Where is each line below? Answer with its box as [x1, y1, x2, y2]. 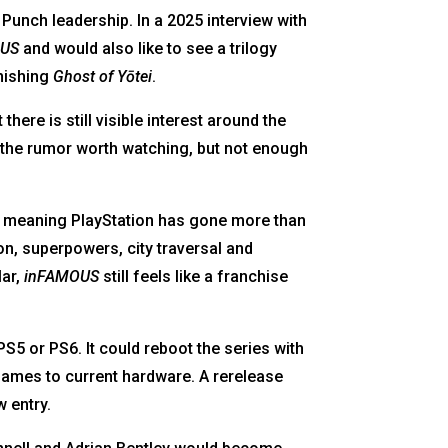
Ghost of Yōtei [53, 66, 153, 86]
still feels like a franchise [99, 266, 289, 286]
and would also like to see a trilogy [19, 38, 278, 58]
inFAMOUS [24, 266, 100, 286]
